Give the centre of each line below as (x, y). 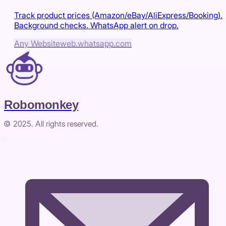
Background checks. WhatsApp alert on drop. (96, 25)
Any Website (37, 43)
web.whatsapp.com (96, 43)
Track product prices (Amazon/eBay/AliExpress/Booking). (118, 15)
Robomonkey (41, 105)
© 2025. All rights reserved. (51, 124)
